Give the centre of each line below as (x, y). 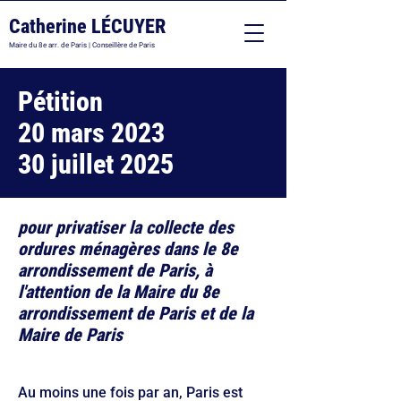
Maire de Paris (70, 335)
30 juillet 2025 (96, 164)
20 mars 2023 (91, 133)
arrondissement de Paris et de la (136, 313)
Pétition (60, 102)
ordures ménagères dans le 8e (128, 249)
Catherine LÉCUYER (87, 26)
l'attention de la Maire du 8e (119, 292)
